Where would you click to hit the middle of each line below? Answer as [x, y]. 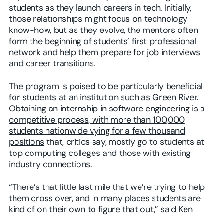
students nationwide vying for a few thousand [97, 132]
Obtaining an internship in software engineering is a [107, 109]
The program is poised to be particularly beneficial [106, 87]
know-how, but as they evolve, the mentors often [103, 31]
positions [27, 143]
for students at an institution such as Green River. [104, 98]
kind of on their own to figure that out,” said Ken [101, 210]
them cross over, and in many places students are [105, 199]
